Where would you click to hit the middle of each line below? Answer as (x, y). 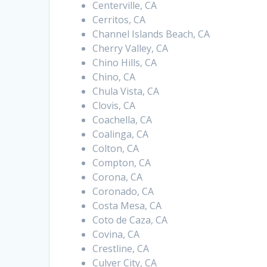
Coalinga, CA (121, 134)
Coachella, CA (122, 120)
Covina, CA (116, 235)
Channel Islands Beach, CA (151, 34)
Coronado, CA (123, 192)
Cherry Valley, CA (131, 49)
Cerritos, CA (119, 20)
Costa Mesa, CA (127, 206)
